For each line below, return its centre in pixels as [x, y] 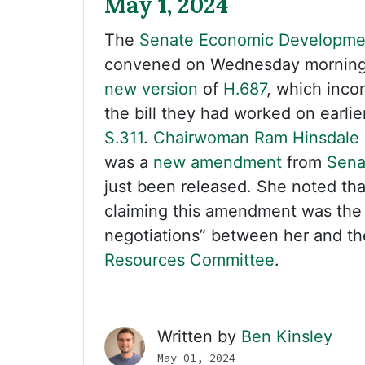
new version [151, 89]
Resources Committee [189, 260]
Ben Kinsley [287, 336]
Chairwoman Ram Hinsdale [256, 138]
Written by [199, 336]
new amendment [218, 162]
